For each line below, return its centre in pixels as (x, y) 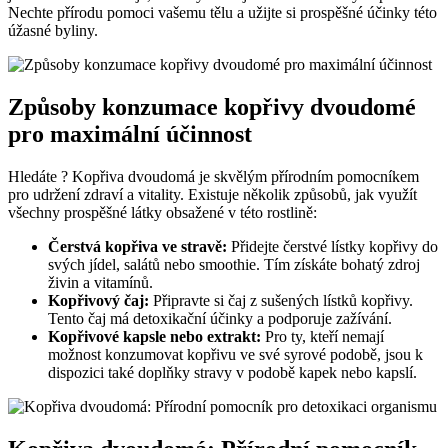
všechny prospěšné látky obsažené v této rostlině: (162, 213)
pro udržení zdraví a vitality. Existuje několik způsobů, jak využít (212, 195)
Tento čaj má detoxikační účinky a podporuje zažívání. (220, 319)
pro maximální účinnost (130, 134)
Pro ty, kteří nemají (322, 337)
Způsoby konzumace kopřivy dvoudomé (212, 107)
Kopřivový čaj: (98, 301)
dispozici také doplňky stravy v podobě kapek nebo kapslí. (232, 373)
